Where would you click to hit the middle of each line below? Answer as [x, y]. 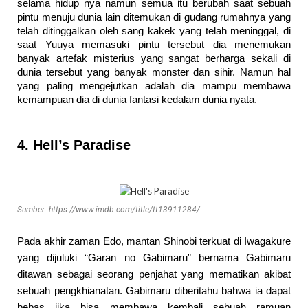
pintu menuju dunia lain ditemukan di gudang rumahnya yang [154, 17]
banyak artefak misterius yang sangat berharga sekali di [154, 58]
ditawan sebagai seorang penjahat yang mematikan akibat [154, 274]
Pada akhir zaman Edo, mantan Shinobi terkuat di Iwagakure [154, 241]
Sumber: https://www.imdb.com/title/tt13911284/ [109, 209]
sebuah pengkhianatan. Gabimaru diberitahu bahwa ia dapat [154, 290]
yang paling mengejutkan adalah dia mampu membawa [154, 86]
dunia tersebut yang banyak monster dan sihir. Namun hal [154, 72]
